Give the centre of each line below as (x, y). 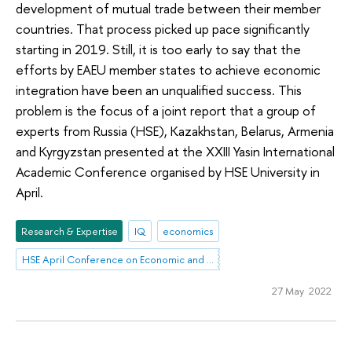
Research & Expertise (69, 231)
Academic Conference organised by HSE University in (168, 172)
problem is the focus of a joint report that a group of (166, 111)
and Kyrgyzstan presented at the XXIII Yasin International (175, 152)
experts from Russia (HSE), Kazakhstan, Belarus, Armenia (175, 131)
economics (188, 231)
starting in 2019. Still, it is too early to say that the (158, 49)
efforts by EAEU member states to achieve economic (168, 70)
